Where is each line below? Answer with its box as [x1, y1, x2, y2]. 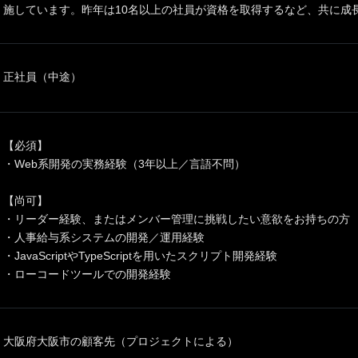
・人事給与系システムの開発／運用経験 [3, 231, 205, 244]
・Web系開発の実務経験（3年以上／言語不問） [3, 157, 245, 170]
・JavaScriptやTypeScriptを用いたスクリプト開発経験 [3, 249, 277, 262]
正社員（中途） [3, 70, 82, 83]
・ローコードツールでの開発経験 [3, 268, 171, 280]
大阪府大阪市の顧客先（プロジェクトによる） [3, 335, 238, 348]
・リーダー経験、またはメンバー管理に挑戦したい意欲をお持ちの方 [3, 213, 350, 225]
